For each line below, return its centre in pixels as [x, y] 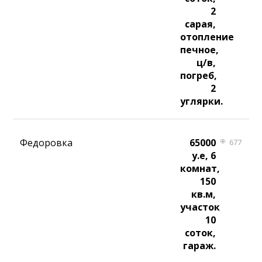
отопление [207, 37]
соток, [200, 233]
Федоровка [46, 143]
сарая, [200, 24]
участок [200, 207]
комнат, [200, 169]
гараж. [199, 246]
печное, [200, 50]
